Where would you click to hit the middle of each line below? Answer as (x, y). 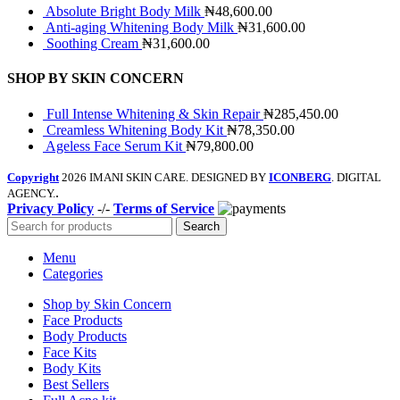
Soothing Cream (94, 44)
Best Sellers (76, 384)
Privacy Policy (50, 208)
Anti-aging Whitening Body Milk (142, 28)
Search (201, 226)
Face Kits (70, 352)
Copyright (33, 177)
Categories (73, 273)
